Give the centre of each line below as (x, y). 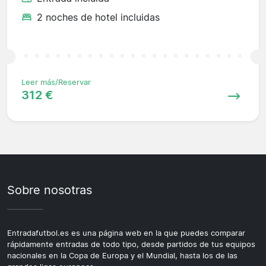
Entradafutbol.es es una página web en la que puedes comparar (126, 233)
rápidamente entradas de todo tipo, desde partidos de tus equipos (131, 245)
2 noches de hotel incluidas (98, 18)
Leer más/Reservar (56, 83)
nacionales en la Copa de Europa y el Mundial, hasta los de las (122, 256)
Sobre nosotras (50, 190)
